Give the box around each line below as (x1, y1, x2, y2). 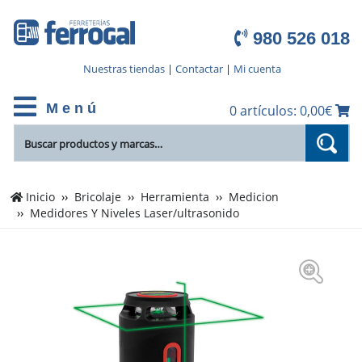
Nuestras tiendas (82, 61, 165, 77)
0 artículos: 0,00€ (229, 102, 335, 120)
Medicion (229, 190, 280, 205)
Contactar (175, 61, 223, 77)
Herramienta (141, 190, 210, 205)
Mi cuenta (233, 61, 281, 77)
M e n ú (41, 100, 96, 117)
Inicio (26, 190, 56, 205)
